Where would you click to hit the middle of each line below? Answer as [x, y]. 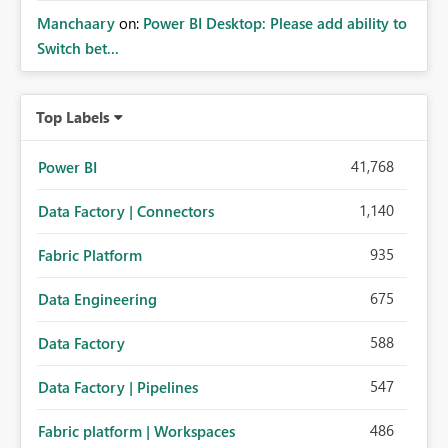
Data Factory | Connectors [126, 211]
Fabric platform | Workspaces [136, 431]
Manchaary [76, 23]
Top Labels [73, 117]
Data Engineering [97, 299]
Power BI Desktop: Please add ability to [275, 23]
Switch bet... [78, 48]
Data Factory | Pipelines [118, 387]
